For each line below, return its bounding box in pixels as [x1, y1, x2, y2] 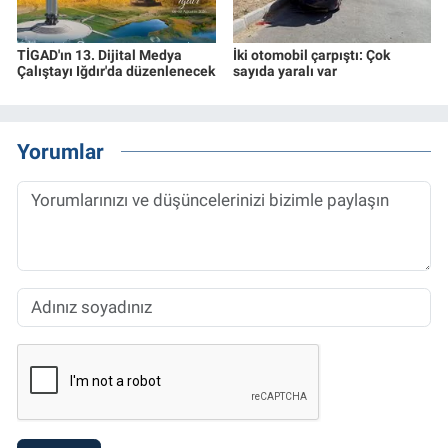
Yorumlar [17, 138, 104, 164]
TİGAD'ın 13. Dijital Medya [17, 47, 182, 64]
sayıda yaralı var [232, 63, 337, 80]
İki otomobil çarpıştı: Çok [232, 47, 390, 64]
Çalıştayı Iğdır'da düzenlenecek [17, 63, 215, 80]
